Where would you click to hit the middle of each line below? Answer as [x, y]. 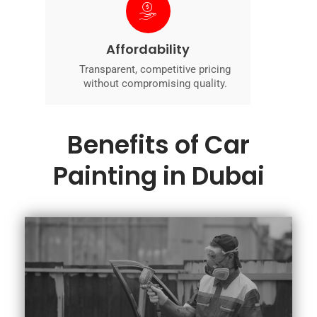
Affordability [148, 50]
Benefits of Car [158, 145]
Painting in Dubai [158, 176]
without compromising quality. [155, 84]
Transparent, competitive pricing [155, 70]
